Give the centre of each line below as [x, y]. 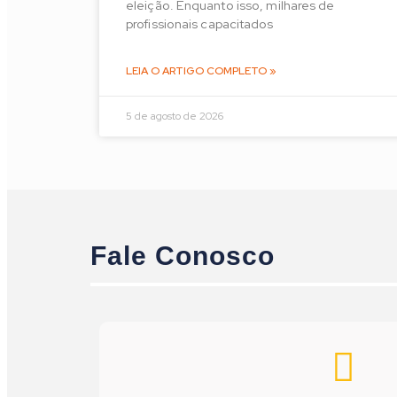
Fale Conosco [183, 255]
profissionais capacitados [200, 24]
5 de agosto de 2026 [175, 117]
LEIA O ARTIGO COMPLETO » [201, 71]
